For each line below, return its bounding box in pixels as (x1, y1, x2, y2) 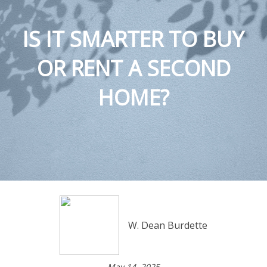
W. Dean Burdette (128, 219, 207, 232)
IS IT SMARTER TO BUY (23, 24, 244, 54)
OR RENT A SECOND (36, 54, 231, 83)
